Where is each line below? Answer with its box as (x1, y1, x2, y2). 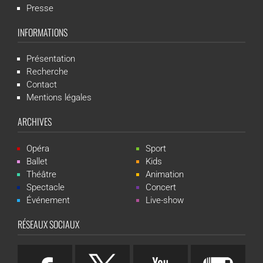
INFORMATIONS (18, 25, 68, 39)
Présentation (26, 53, 75, 65)
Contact (26, 79, 57, 90)
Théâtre (26, 169, 56, 180)
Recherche (26, 66, 68, 77)
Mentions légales (26, 92, 92, 103)
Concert (145, 182, 176, 193)
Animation (145, 169, 184, 180)
